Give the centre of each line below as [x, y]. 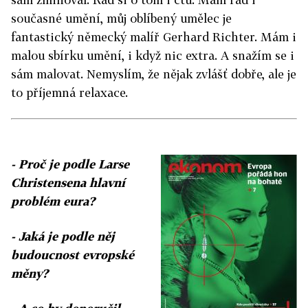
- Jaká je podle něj [63, 236]
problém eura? [53, 201]
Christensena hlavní [68, 183]
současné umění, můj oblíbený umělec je [121, 19]
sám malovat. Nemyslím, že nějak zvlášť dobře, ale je [154, 74]
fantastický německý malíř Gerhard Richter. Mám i [154, 37]
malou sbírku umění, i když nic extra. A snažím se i [153, 56]
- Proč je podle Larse [70, 164]
